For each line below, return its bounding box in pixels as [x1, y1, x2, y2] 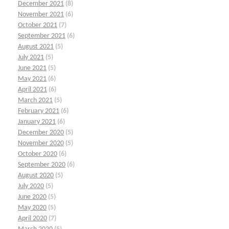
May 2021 [18, 75, 47, 83]
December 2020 [18, 129, 64, 137]
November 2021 [18, 11, 64, 19]
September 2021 [18, 32, 65, 40]
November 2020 [18, 140, 64, 148]
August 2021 [18, 43, 54, 51]
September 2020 [18, 161, 65, 169]
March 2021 [18, 97, 53, 105]
